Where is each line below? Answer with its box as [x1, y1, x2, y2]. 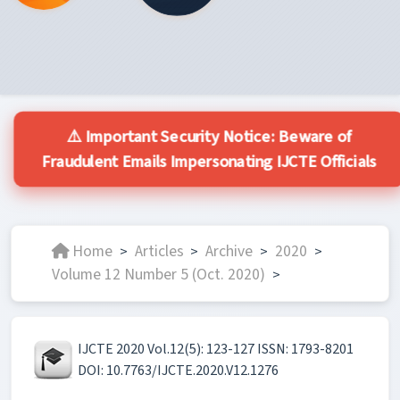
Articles [134, 239, 184, 262]
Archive [205, 239, 254, 262]
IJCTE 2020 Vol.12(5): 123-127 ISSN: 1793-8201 [78, 338, 354, 359]
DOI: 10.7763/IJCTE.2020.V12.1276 [78, 360, 279, 380]
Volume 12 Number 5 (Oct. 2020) [51, 262, 265, 286]
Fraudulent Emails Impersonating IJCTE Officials [45, 149, 373, 172]
